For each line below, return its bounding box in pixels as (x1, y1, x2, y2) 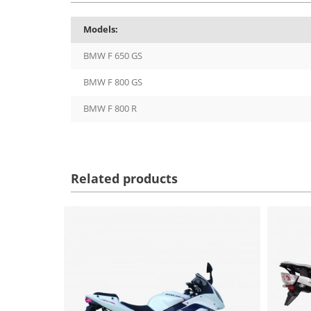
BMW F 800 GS (83, 76, 142, 89)
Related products (71, 170, 178, 187)
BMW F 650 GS (83, 49, 142, 62)
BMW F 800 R (83, 102, 137, 115)
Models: (83, 23, 118, 36)
